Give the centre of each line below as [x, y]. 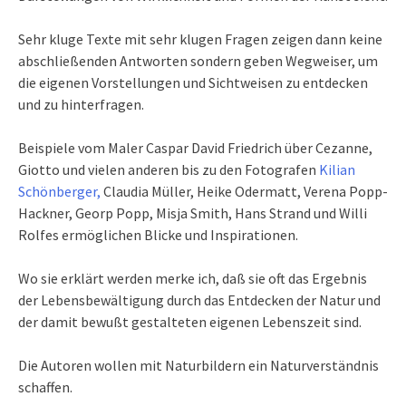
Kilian [337, 169]
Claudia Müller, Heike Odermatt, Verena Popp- [244, 191]
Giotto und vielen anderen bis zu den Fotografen [169, 169]
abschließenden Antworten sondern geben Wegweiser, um [198, 60]
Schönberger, [59, 191]
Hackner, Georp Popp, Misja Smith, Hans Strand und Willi [193, 213]
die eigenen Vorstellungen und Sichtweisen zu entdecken [193, 82]
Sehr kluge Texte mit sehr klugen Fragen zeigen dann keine [200, 39]
